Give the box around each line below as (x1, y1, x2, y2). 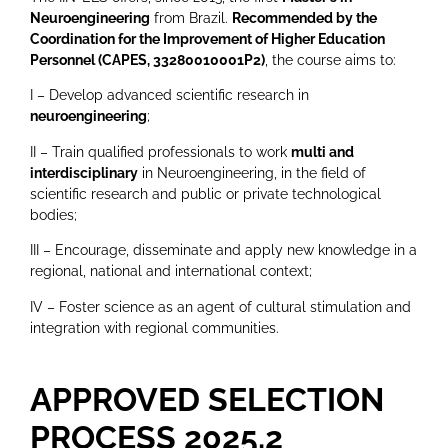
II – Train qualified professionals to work (30, 143, 291, 160)
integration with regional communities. (30, 319, 279, 336)
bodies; (30, 206, 77, 223)
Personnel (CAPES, (30, 51, 153, 68)
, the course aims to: (265, 51, 396, 68)
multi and (291, 143, 354, 160)
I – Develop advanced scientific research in (30, 87, 309, 104)
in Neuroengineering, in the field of (138, 164, 366, 181)
